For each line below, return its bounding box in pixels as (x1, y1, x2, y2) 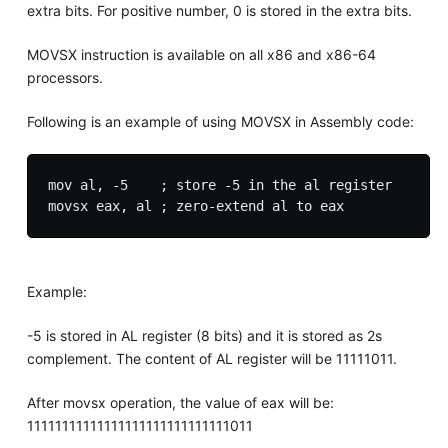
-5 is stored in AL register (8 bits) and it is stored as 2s (26, 326, 382, 344)
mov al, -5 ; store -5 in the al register (47, 176, 392, 193)
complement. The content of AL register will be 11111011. (26, 349, 397, 367)
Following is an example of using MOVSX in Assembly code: (26, 112, 414, 130)
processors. (26, 68, 103, 86)
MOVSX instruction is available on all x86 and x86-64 (26, 45, 376, 63)
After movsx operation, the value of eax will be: (26, 393, 334, 411)
